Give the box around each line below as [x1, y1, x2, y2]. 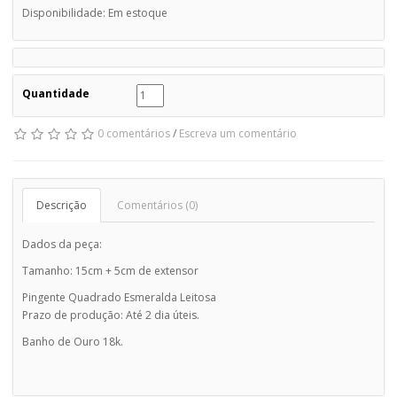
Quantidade [22, 85, 90, 101]
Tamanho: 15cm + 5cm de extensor [22, 262, 201, 278]
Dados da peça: [22, 236, 102, 252]
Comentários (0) [117, 197, 198, 213]
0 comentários [97, 125, 170, 141]
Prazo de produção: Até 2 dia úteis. [22, 307, 199, 323]
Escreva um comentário [179, 125, 297, 141]
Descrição [36, 197, 87, 213]
